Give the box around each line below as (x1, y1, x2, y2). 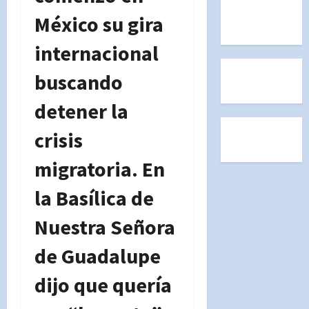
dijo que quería (34, 271, 172, 298)
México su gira (34, 10, 163, 37)
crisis (34, 126, 83, 153)
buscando (34, 68, 123, 95)
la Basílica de (34, 184, 154, 211)
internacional (34, 39, 159, 66)
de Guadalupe (34, 242, 161, 269)
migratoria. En (34, 155, 165, 182)
